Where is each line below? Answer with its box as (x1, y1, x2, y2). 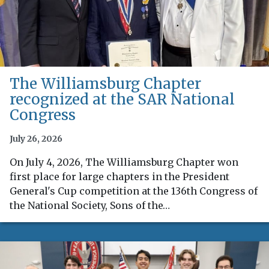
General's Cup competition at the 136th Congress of (10, 184, 258, 197)
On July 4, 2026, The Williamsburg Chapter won (10, 156, 238, 168)
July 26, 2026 (10, 133, 62, 144)
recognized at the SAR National (10, 89, 235, 109)
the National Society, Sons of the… (10, 199, 170, 211)
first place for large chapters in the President (10, 170, 229, 183)
